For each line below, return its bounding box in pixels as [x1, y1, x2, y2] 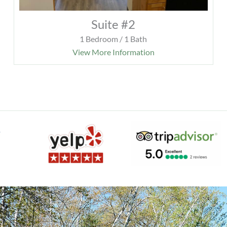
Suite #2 [91, 17, 136, 32]
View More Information [72, 47, 155, 57]
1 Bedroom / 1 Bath [80, 34, 147, 44]
